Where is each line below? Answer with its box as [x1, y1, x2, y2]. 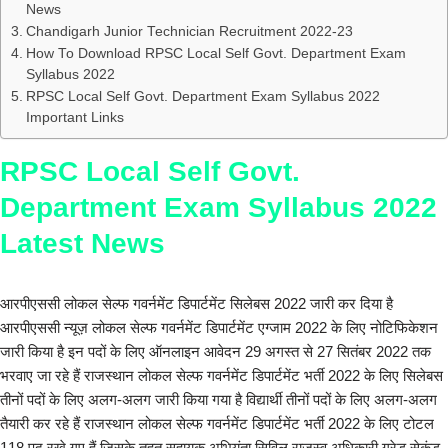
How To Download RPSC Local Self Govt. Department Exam [25, 46, 406, 62]
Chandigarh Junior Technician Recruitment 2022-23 [25, 24, 353, 40]
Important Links [25, 110, 124, 126]
